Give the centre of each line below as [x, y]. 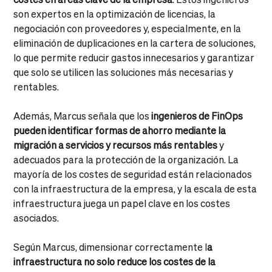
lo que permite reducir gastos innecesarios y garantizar [134, 57]
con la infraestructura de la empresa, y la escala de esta [135, 188]
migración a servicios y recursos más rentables [116, 144]
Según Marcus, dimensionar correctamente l [110, 246]
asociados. [36, 217]
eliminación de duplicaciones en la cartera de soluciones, [135, 42]
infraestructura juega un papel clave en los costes [122, 203]
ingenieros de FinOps [196, 115]
